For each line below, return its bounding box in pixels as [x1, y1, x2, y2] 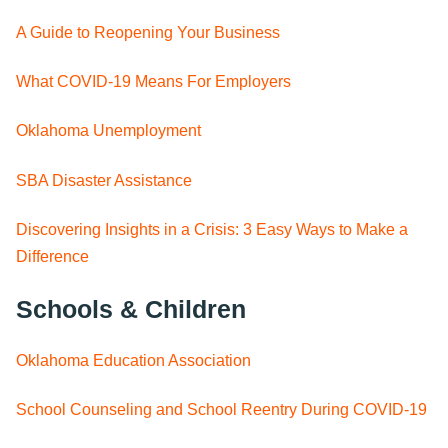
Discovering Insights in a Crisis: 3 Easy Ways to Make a [16, 221, 408, 239]
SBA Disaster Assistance [16, 171, 192, 189]
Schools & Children [16, 294, 246, 323]
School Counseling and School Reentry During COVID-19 [16, 401, 427, 419]
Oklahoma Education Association [16, 352, 251, 370]
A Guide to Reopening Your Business [16, 23, 280, 41]
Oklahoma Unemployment [16, 122, 201, 140]
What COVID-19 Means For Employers [16, 73, 291, 91]
